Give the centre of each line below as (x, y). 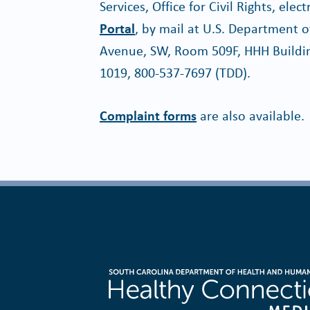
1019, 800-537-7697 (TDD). (177, 72)
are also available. (250, 115)
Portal (117, 28)
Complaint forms (148, 115)
